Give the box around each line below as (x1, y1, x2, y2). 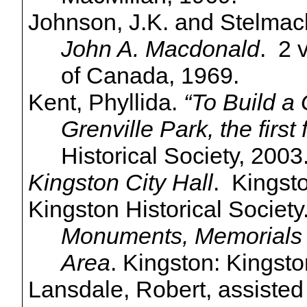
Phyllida (88, 89, 171, 116)
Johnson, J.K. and (27, 9, 220, 36)
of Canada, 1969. (60, 62, 239, 89)
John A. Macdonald (60, 36, 260, 62)
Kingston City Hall (27, 169, 213, 196)
